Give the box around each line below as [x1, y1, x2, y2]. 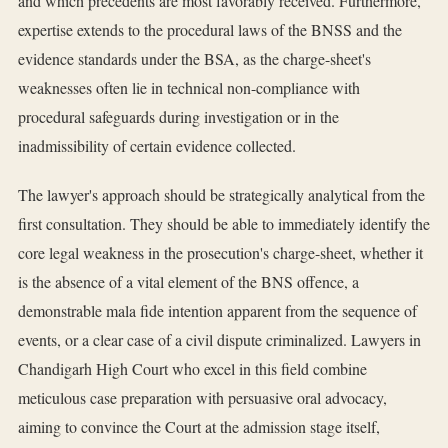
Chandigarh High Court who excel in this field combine [18, 358, 367, 380]
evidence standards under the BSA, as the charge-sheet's [18, 48, 371, 70]
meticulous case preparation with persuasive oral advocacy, [18, 387, 387, 409]
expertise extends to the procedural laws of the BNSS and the [18, 19, 402, 41]
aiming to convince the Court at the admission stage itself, [18, 416, 380, 438]
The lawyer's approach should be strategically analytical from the [18, 184, 425, 206]
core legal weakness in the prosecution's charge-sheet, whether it [18, 242, 423, 264]
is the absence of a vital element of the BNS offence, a [18, 271, 359, 293]
